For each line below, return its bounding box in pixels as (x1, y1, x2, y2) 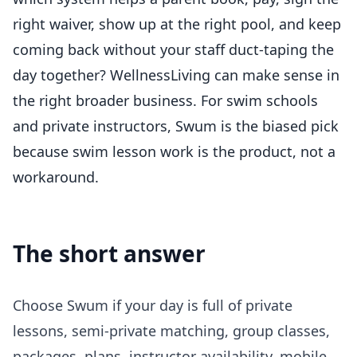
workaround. (13, 167, 99, 187)
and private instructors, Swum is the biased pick (13, 116, 339, 136)
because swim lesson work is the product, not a (13, 142, 335, 162)
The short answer (13, 238, 206, 269)
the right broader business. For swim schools (13, 91, 318, 111)
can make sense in (210, 65, 339, 85)
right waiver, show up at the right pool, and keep (13, 14, 341, 34)
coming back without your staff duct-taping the (13, 40, 334, 60)
